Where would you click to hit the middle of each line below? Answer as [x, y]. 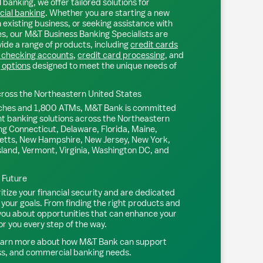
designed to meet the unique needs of [104, 65]
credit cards [154, 44]
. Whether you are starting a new [107, 13]
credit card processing [121, 55]
